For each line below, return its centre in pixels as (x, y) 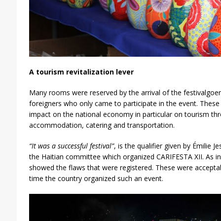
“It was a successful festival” (71, 146)
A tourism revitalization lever (81, 72)
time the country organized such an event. (96, 179)
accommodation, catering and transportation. (102, 125)
